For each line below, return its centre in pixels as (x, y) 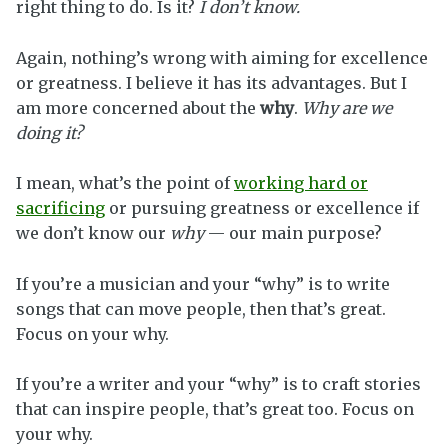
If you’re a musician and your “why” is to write (203, 283)
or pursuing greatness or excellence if (262, 208)
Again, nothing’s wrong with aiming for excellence (222, 57)
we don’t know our (93, 233)
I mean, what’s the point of (125, 183)
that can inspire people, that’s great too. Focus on (215, 409)
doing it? (51, 132)
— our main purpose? (293, 233)
